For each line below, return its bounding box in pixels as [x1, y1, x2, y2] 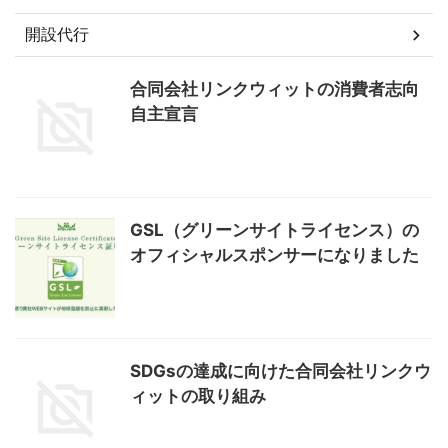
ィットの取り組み [130, 386, 266, 407]
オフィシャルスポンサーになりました [130, 245, 419, 266]
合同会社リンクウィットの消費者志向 [130, 79, 419, 100]
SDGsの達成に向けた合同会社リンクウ [130, 361, 431, 382]
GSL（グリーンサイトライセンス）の [130, 220, 419, 241]
